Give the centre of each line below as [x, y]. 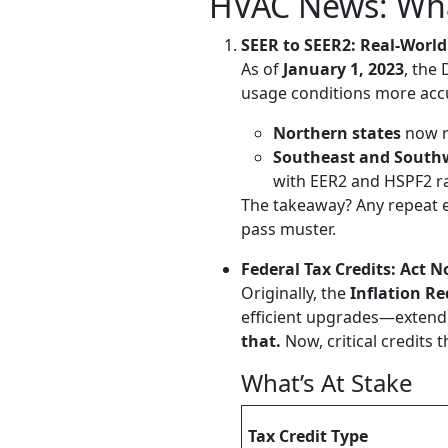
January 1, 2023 [343, 69]
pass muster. [288, 229]
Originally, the [295, 293]
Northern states [337, 133]
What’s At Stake [327, 382]
